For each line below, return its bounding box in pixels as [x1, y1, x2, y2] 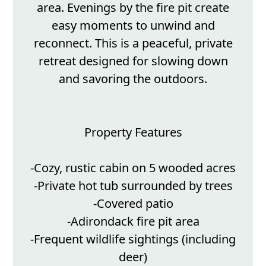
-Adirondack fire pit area [66, 213, 199, 229]
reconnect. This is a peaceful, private [33, 35, 233, 51]
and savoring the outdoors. [59, 71, 207, 87]
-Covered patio [93, 195, 173, 211]
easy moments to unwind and [51, 17, 215, 33]
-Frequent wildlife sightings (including [30, 231, 236, 247]
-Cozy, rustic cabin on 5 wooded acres [30, 160, 236, 176]
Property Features [84, 124, 182, 140]
